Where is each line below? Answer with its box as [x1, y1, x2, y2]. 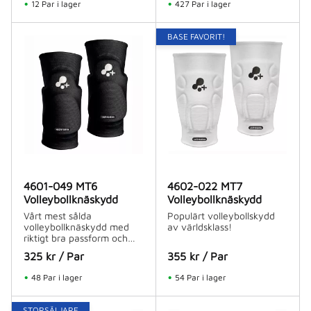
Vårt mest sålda [23, 209, 92, 221]
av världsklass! [167, 220, 233, 233]
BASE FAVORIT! [167, 31, 225, 42]
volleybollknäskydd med [23, 220, 129, 233]
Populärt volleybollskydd [167, 209, 276, 221]
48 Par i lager [31, 271, 83, 283]
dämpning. [23, 242, 70, 255]
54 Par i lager [175, 271, 227, 283]
